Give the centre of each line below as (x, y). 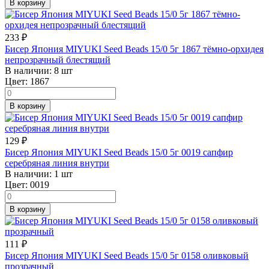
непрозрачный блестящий (58, 59)
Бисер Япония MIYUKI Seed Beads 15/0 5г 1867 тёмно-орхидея (134, 49)
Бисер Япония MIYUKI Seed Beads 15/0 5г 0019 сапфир (119, 152)
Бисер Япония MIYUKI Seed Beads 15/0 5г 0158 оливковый (127, 255)
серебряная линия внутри (57, 163)
